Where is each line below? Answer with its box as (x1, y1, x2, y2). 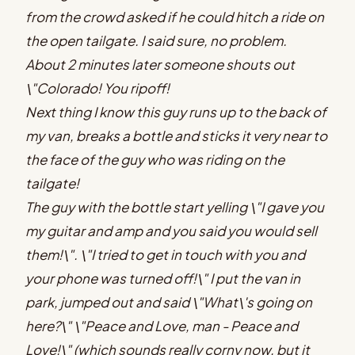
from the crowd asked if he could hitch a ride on (25, 7, 324, 25)
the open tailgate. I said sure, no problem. (25, 31, 287, 49)
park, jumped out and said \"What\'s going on (25, 292, 312, 311)
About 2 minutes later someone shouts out (25, 55, 295, 73)
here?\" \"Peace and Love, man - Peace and (25, 316, 298, 334)
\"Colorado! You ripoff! (25, 78, 170, 97)
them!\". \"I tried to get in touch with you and (25, 245, 305, 263)
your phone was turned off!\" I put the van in (25, 269, 300, 287)
